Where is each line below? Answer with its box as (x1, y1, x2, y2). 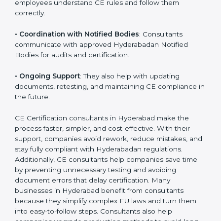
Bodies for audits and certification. (15, 97, 129, 106)
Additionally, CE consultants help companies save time (15, 202, 197, 210)
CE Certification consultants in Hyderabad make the (15, 160, 189, 169)
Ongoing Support (19, 118, 80, 127)
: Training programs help (113, 35, 192, 43)
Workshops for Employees (19, 35, 113, 43)
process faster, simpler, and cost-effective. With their (15, 171, 190, 179)
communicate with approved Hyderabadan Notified (15, 87, 188, 95)
